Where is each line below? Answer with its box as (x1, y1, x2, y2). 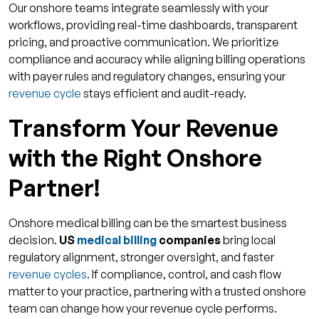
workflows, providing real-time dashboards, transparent (9, 18, 298, 33)
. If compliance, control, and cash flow (87, 267, 281, 282)
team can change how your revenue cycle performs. (9, 301, 277, 316)
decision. (9, 233, 59, 248)
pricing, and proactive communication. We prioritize (9, 35, 279, 50)
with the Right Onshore (9, 144, 262, 173)
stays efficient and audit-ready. (81, 86, 246, 101)
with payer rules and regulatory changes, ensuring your (9, 69, 286, 84)
